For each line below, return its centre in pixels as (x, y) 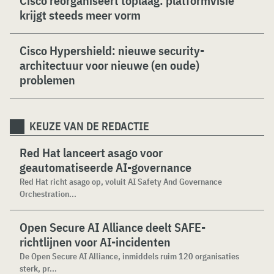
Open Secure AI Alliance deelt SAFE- (113, 227)
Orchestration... (48, 194)
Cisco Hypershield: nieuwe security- (112, 50)
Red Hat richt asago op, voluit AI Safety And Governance (121, 182)
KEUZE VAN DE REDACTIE (89, 126)
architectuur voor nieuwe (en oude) (109, 65)
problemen (47, 80)
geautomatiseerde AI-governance (106, 167)
